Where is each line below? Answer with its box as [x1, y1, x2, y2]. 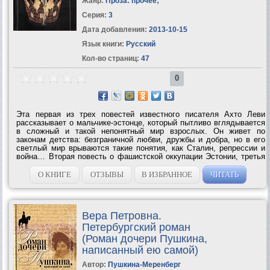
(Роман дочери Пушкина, [81, 232, 207, 245]
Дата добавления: [81, 25, 147, 34]
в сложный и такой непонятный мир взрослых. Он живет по [16, 126, 266, 136]
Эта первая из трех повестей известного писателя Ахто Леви [16, 109, 266, 119]
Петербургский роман [81, 221, 190, 233]
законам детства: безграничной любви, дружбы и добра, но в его [16, 134, 266, 144]
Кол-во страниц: [81, 54, 139, 63]
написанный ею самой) [81, 243, 198, 256]
